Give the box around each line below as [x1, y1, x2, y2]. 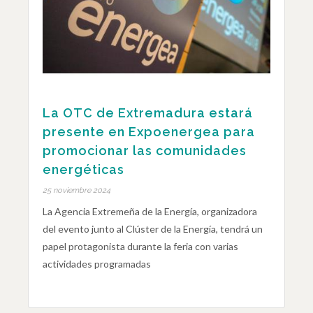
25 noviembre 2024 [43, 186, 110, 195]
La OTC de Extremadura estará [43, 105, 253, 120]
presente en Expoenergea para [43, 124, 255, 139]
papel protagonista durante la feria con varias [43, 240, 238, 252]
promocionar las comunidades [43, 143, 247, 158]
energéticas [43, 162, 124, 177]
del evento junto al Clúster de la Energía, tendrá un [43, 223, 263, 235]
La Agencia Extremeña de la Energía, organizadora [43, 205, 257, 217]
